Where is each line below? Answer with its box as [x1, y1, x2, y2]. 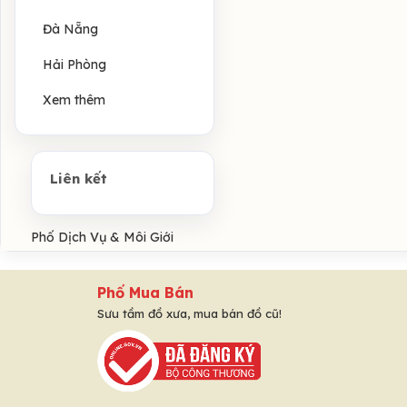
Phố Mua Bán [97, 283, 194, 302]
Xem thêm [43, 91, 105, 108]
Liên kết [50, 169, 107, 187]
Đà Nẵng [43, 20, 98, 37]
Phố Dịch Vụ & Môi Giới [31, 228, 174, 245]
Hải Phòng [43, 55, 106, 73]
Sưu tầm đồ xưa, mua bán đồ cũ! [97, 305, 282, 321]
